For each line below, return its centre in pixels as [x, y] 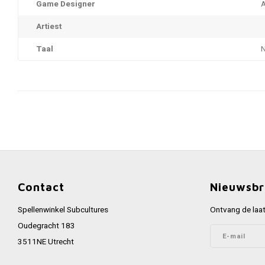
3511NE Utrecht [46, 242]
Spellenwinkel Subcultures [63, 210]
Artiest [49, 27]
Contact [41, 187]
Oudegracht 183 [46, 226]
